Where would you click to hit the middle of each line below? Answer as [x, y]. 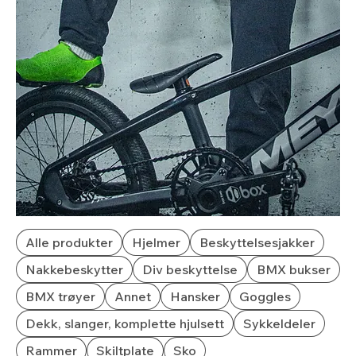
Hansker [195, 296]
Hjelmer [156, 242]
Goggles [265, 296]
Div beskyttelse [190, 269]
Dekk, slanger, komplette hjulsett [125, 323]
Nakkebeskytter [74, 269]
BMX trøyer [60, 296]
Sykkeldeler [279, 323]
